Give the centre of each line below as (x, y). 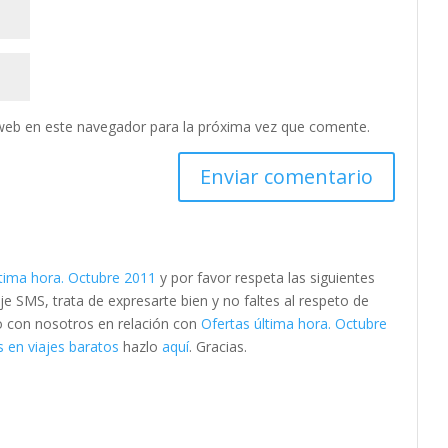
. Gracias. (218, 347)
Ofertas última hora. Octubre (294, 324)
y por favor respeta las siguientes (266, 278)
